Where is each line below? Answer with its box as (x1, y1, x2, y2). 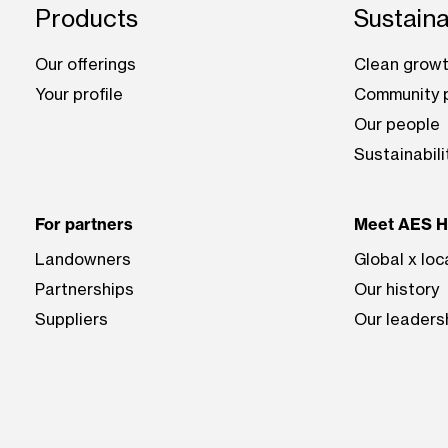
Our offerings (35, 53, 137, 74)
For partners (35, 213, 134, 234)
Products (35, 3, 139, 33)
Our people (353, 113, 440, 134)
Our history (353, 278, 439, 299)
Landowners (35, 248, 132, 269)
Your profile (35, 83, 124, 104)
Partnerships (35, 278, 135, 299)
